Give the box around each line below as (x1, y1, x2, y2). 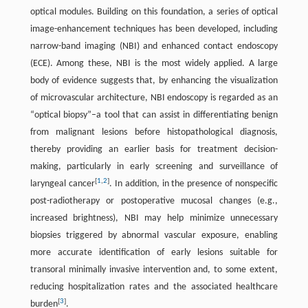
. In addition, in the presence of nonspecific (109, 179, 278, 189)
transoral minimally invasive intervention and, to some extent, (30, 265, 278, 275)
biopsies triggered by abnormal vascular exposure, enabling (30, 230, 278, 241)
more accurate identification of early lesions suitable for (30, 247, 278, 258)
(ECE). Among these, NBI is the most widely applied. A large (30, 58, 278, 69)
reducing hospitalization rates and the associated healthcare (30, 282, 278, 292)
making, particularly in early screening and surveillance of (30, 162, 278, 172)
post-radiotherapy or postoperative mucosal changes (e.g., (30, 196, 278, 206)
